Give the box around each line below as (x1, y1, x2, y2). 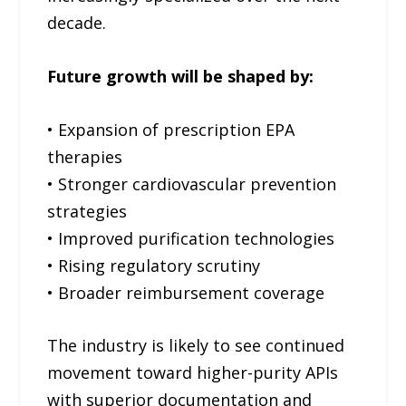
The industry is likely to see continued (47, 334, 345, 357)
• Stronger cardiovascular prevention (47, 172, 337, 195)
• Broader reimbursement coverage (47, 281, 325, 304)
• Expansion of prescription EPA (47, 118, 295, 140)
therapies (47, 145, 123, 168)
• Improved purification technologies (47, 227, 335, 249)
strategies (47, 199, 128, 222)
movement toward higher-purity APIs (47, 362, 339, 384)
